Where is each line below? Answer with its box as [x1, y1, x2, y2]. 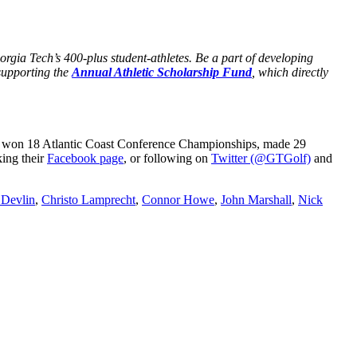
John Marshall [221, 193, 292, 207]
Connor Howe [142, 193, 214, 207]
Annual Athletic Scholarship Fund [72, 65, 252, 79]
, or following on [124, 151, 211, 166]
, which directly [252, 65, 328, 79]
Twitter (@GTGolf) [211, 151, 311, 166]
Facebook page [47, 151, 124, 166]
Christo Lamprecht [41, 193, 135, 207]
